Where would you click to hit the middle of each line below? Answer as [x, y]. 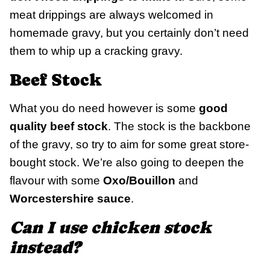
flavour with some [56, 181]
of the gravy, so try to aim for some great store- [129, 145]
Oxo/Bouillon [139, 181]
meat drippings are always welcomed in [111, 15]
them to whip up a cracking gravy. [96, 51]
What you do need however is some [104, 108]
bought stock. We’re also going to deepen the [127, 163]
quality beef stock [59, 127]
